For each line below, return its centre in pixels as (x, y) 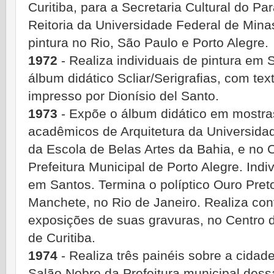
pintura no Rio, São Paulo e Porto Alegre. (148, 43)
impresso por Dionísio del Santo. (124, 96)
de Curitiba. (62, 238)
